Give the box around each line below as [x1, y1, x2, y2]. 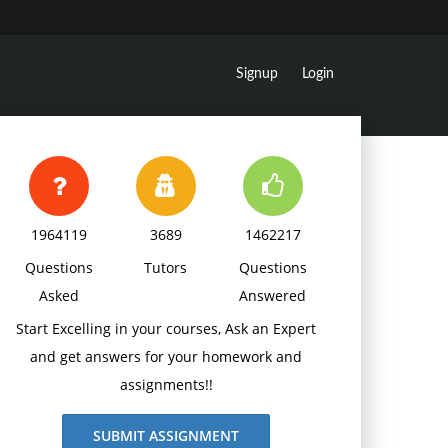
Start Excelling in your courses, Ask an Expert [16, 319, 316, 338]
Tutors [144, 258, 188, 277]
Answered [239, 286, 307, 305]
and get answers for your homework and [30, 347, 302, 366]
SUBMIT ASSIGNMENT [93, 426, 239, 445]
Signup [236, 67, 278, 81]
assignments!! [119, 375, 213, 394]
